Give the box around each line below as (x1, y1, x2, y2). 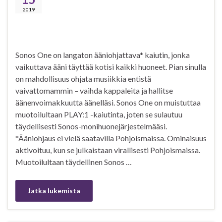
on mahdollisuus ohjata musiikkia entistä (15, 74, 151, 84)
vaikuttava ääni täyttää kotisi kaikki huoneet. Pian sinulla (15, 62, 206, 72)
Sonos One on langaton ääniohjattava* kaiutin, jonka (15, 50, 190, 60)
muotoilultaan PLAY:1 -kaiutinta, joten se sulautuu (15, 110, 182, 119)
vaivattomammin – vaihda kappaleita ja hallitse (15, 86, 173, 96)
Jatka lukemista (28, 186, 80, 195)
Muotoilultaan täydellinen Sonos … (15, 157, 132, 167)
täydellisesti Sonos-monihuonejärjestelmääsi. (15, 121, 167, 131)
